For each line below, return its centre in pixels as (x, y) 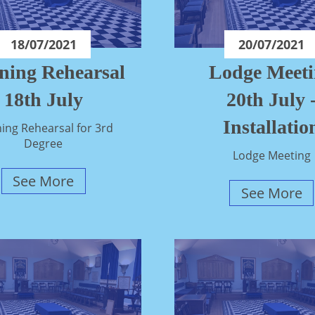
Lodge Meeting (271, 156)
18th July (43, 100)
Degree (44, 144)
